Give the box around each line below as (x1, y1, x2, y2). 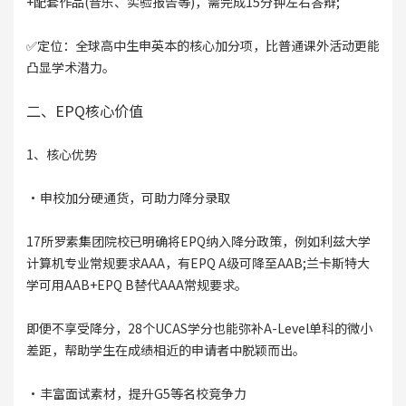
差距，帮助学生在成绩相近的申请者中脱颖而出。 (25, 341, 305, 360)
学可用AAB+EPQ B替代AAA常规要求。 (25, 275, 247, 295)
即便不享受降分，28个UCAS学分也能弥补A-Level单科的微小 (25, 319, 372, 338)
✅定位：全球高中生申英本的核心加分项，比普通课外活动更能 (25, 36, 380, 55)
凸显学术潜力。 (25, 58, 115, 77)
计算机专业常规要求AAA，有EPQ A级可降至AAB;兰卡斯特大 (25, 254, 370, 273)
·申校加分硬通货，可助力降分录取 (25, 188, 230, 208)
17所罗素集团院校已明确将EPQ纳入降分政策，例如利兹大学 (25, 232, 371, 251)
